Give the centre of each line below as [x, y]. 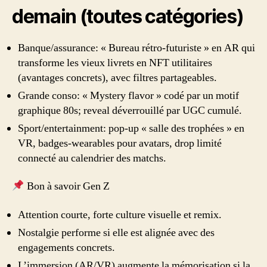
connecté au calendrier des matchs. [92, 158]
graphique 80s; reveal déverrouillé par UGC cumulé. [130, 110]
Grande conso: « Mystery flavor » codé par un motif [128, 95]
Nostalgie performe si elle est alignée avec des [116, 232]
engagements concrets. [66, 247]
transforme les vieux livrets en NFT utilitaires [115, 63]
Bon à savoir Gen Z [67, 186]
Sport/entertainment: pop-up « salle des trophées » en [131, 128]
